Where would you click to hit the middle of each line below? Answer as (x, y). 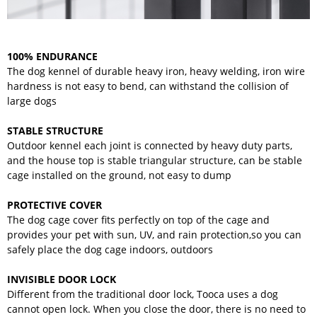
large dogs (32, 101)
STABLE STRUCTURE (55, 131)
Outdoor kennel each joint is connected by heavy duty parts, (150, 146)
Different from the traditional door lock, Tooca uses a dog (143, 294)
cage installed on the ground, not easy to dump (119, 175)
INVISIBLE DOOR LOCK (62, 279)
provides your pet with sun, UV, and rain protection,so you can (154, 235)
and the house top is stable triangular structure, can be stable (155, 161)
